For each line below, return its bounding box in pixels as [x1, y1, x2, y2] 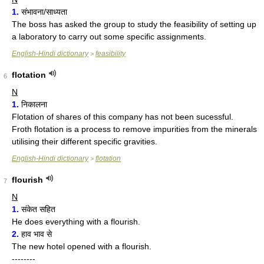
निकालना [19, 100, 47, 109]
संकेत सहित [19, 204, 55, 214]
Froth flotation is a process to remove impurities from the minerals [12, 124, 257, 134]
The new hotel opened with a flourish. [12, 242, 151, 251]
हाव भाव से [19, 229, 52, 239]
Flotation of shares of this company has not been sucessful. [12, 112, 233, 121]
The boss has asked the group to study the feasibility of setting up [12, 19, 256, 29]
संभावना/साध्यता [19, 7, 67, 16]
